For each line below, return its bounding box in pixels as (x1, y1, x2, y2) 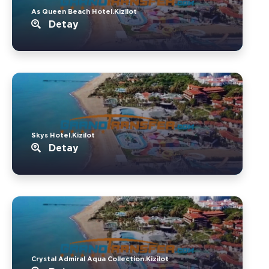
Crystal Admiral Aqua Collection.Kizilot (31, 254, 169, 263)
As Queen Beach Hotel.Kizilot (31, 7, 137, 16)
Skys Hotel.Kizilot (31, 130, 95, 139)
